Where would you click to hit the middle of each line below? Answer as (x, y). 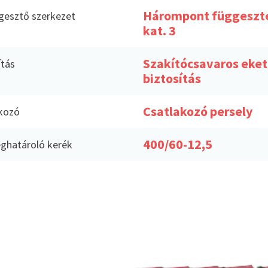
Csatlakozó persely (198, 111)
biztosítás (172, 78)
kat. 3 (159, 31)
